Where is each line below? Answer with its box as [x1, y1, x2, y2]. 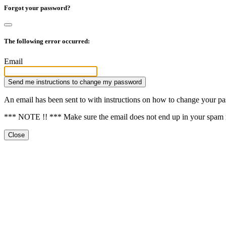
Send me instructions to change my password [8, 78, 142, 86]
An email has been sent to [4, 95, 88, 104]
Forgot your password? [4, 4, 71, 12]
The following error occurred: [4, 37, 90, 45]
